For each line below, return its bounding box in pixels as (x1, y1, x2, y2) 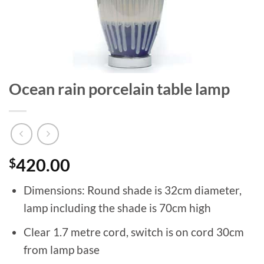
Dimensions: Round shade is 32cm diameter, (23, 183, 242, 197)
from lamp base (23, 243, 100, 257)
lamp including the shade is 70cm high (23, 201, 211, 215)
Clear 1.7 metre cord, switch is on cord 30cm (23, 225, 244, 239)
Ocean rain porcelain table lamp (9, 80, 230, 98)
